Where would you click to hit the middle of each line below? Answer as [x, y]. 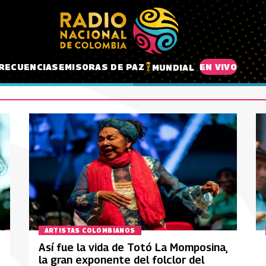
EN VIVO [218, 66]
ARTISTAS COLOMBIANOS [90, 230]
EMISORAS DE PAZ [101, 66]
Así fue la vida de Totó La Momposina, [133, 248]
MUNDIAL [173, 67]
